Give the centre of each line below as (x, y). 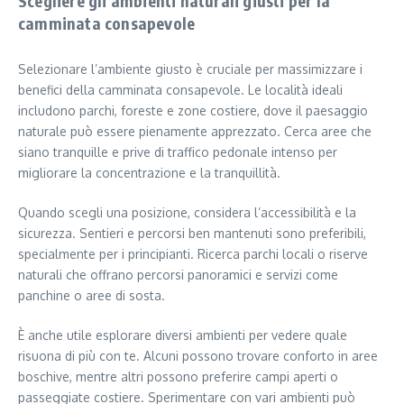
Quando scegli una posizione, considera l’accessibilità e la (187, 212)
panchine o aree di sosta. (92, 295)
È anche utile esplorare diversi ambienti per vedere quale (183, 335)
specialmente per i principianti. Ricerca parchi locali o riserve (193, 253)
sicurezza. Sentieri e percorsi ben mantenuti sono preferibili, (192, 233)
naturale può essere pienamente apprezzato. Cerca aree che (195, 131)
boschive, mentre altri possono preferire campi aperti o (178, 376)
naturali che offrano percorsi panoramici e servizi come (178, 274)
